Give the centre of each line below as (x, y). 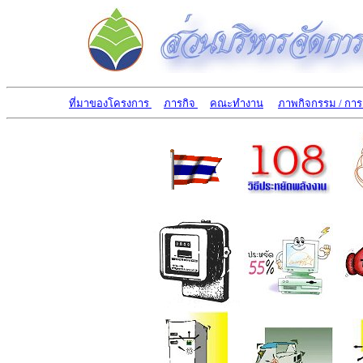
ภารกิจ (181, 103)
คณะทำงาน (237, 103)
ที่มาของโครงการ (110, 103)
